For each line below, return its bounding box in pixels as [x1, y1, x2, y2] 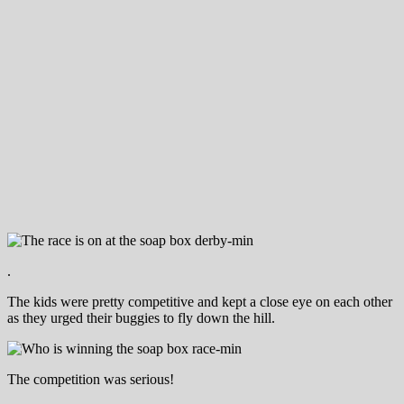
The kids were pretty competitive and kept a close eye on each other [7, 293, 392, 309]
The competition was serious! [7, 371, 174, 387]
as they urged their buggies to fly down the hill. [7, 309, 275, 326]
